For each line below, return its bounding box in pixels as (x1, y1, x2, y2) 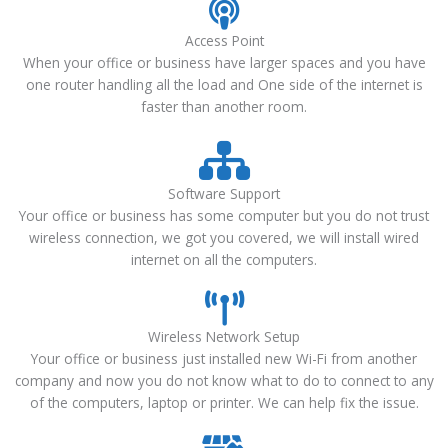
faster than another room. (141, 97, 307, 117)
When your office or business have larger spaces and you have (22, 53, 426, 73)
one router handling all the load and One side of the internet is (25, 75, 423, 95)
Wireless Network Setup (148, 327, 300, 347)
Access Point (184, 31, 264, 51)
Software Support (168, 184, 280, 204)
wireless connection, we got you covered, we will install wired (29, 228, 419, 248)
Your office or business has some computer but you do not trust (19, 206, 429, 226)
